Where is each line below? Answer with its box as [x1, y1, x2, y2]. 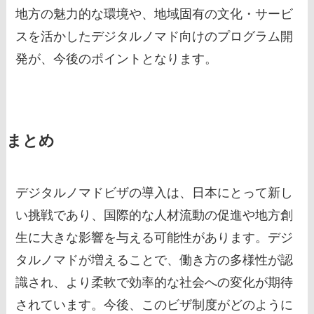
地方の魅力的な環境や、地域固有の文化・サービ [15, 7, 294, 22]
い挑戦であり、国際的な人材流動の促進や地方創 [15, 208, 294, 223]
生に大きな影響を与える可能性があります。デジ [15, 231, 294, 245]
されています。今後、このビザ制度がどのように [15, 298, 294, 313]
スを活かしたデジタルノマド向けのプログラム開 [15, 29, 294, 44]
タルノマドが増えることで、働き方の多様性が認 [15, 253, 294, 268]
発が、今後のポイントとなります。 [15, 52, 218, 67]
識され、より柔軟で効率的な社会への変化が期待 [15, 275, 294, 290]
